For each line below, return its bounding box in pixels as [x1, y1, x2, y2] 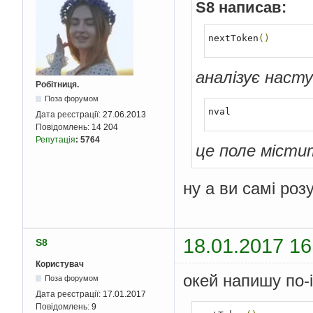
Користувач [36, 259, 84, 269]
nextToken [208, 33, 259, 44]
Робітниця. [36, 80, 79, 90]
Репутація [36, 135, 75, 145]
